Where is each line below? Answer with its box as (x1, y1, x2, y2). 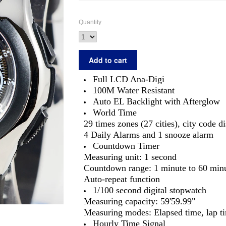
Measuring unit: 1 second (84, 152, 177, 162)
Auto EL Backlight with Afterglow (93, 96, 220, 106)
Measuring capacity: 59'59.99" (84, 196, 195, 206)
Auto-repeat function (84, 174, 160, 184)
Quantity (79, 19, 101, 26)
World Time (93, 107, 137, 118)
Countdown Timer (93, 141, 159, 151)
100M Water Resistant (93, 85, 175, 95)
